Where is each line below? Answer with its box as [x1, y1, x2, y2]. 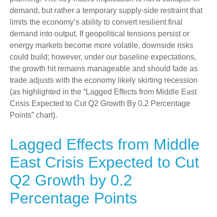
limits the [10, 18, 42, 26]
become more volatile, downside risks [64, 41, 193, 49]
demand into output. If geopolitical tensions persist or [10, 30, 189, 38]
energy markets [10, 41, 64, 49]
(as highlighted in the [10, 88, 83, 96]
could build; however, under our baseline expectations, [10, 53, 196, 61]
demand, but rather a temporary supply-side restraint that [10, 6, 202, 15]
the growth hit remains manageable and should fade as [10, 64, 198, 73]
